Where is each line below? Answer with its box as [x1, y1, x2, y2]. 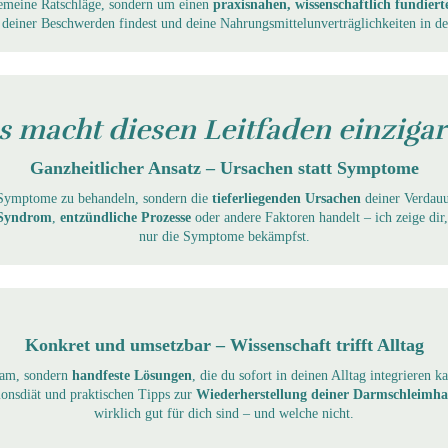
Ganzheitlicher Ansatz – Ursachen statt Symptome [29, 157, 419, 178]
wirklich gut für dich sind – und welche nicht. [94, 405, 354, 421]
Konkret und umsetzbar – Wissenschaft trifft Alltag [24, 334, 424, 355]
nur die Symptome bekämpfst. [138, 228, 310, 244]
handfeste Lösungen [71, 367, 192, 383]
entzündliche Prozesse [59, 209, 191, 225]
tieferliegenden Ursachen [211, 190, 361, 206]
